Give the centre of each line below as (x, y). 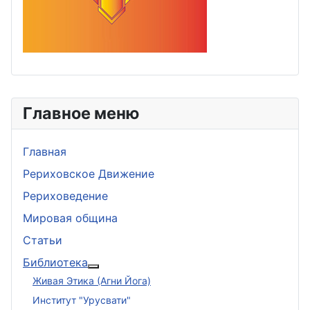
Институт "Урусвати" (82, 300)
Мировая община (70, 218)
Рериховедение (65, 196)
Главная (45, 152)
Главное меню (81, 113)
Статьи (43, 240)
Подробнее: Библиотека (159, 274)
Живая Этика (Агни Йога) (92, 280)
